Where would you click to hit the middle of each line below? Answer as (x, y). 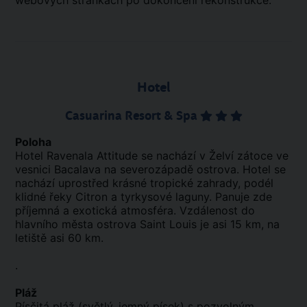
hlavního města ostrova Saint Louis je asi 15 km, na (147, 224)
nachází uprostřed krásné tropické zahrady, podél (144, 183)
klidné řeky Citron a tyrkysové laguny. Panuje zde (144, 197)
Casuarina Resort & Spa (132, 116)
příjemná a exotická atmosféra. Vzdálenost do (135, 210)
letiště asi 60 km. (59, 238)
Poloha (33, 142)
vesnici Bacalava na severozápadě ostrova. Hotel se (150, 169)
